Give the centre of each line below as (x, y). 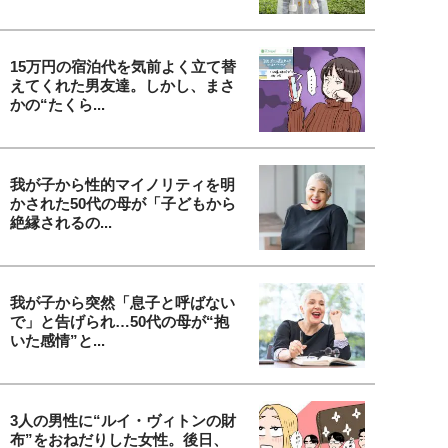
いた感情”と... (57, 340)
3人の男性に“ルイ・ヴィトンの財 (123, 420)
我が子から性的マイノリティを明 (122, 184)
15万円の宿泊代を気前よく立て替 (123, 66)
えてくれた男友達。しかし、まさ (122, 85)
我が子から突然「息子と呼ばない (122, 302)
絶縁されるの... (61, 222)
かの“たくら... (57, 104)
